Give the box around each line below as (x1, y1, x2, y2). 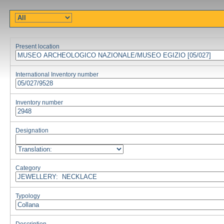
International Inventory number (15, 71, 98, 77)
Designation (15, 127, 48, 133)
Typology (15, 193, 40, 199)
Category (15, 165, 40, 171)
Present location (15, 43, 59, 49)
